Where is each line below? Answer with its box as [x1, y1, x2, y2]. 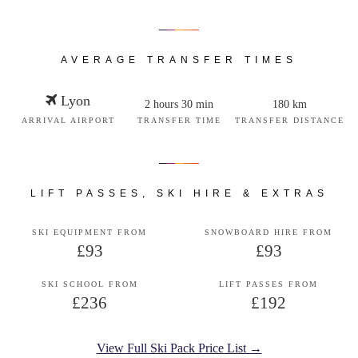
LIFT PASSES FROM [219, 280, 318, 288]
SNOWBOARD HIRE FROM [205, 228, 332, 237]
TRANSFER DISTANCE [235, 116, 345, 125]
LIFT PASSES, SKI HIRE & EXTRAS [30, 188, 328, 199]
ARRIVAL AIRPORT [21, 116, 115, 125]
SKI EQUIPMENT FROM [32, 228, 147, 237]
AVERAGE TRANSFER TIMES [61, 54, 297, 66]
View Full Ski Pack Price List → [96, 341, 262, 355]
